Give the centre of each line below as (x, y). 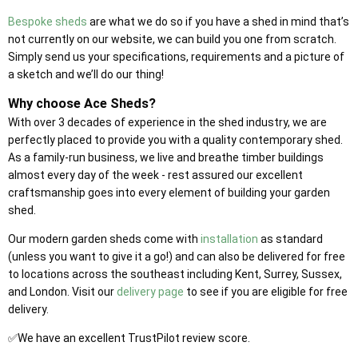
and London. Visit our (62, 292)
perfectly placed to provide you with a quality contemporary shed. (175, 140)
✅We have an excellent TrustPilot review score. (129, 338)
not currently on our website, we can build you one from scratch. (172, 40)
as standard (290, 239)
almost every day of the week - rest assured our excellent (155, 175)
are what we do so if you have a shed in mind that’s (218, 22)
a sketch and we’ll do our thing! (86, 75)
